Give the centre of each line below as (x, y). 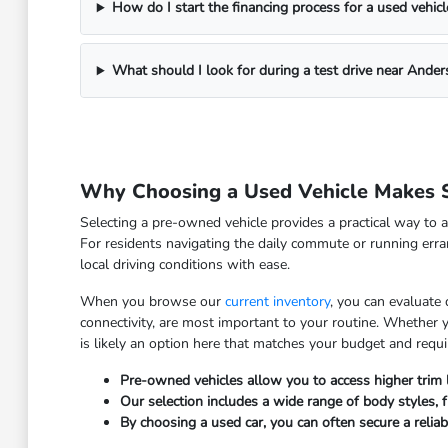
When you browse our (152, 302)
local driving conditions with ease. (184, 265)
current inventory (277, 302)
